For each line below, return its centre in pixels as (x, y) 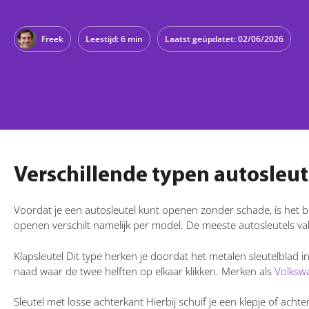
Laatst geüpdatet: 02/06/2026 (224, 39)
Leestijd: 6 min (114, 39)
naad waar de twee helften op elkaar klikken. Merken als (143, 271)
